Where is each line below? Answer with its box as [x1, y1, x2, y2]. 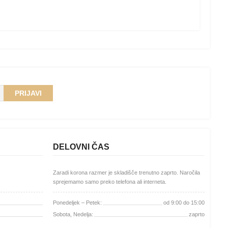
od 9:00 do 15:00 [163, 199, 205, 206]
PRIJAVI [15, 89, 42, 98]
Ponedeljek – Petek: [53, 199, 102, 206]
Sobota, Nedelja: [53, 211, 93, 218]
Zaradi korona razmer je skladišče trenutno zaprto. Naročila [53, 169, 200, 176]
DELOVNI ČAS [53, 142, 109, 151]
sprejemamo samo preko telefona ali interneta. [53, 178, 168, 185]
